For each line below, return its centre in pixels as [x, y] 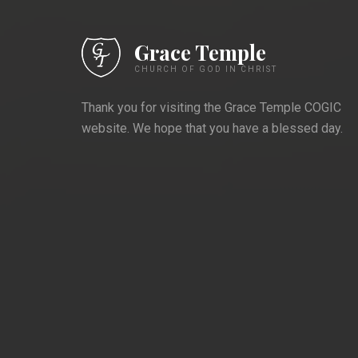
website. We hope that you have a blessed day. [212, 128]
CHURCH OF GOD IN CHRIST [206, 69]
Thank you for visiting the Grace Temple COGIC [211, 107]
